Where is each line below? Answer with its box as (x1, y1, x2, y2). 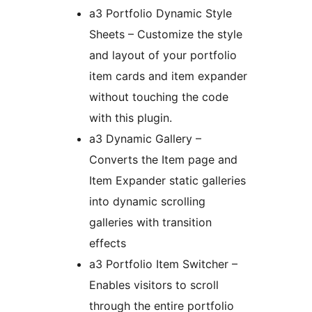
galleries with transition (89, 215, 212, 230)
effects (89, 236, 126, 251)
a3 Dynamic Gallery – (89, 132, 201, 146)
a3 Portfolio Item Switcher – (89, 257, 237, 272)
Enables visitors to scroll (89, 278, 219, 292)
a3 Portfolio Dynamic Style (89, 6, 232, 21)
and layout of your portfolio (89, 48, 237, 63)
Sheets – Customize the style (89, 27, 242, 42)
